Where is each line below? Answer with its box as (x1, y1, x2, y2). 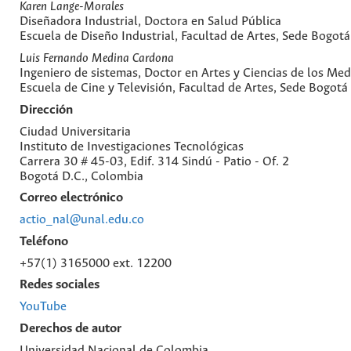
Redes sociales (20, 277, 100, 293)
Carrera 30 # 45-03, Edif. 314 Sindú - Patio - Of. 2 (20, 154, 289, 168)
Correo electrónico (20, 190, 123, 206)
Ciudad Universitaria (20, 125, 131, 139)
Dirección (20, 102, 73, 118)
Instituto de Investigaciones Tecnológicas (20, 139, 244, 154)
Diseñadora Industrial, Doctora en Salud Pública (20, 15, 281, 29)
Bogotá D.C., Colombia (20, 169, 143, 183)
